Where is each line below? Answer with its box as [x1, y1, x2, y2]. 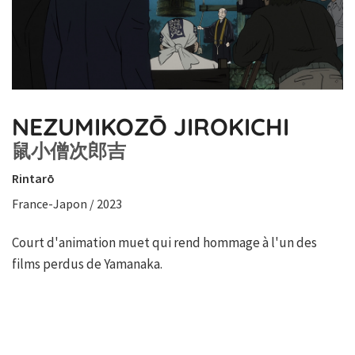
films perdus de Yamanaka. [12, 255, 162, 273]
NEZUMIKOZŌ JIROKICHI [12, 112, 289, 143]
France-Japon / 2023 [12, 196, 122, 212]
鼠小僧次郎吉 [12, 139, 126, 163]
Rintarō [12, 170, 55, 187]
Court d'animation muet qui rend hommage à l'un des [12, 234, 317, 252]
